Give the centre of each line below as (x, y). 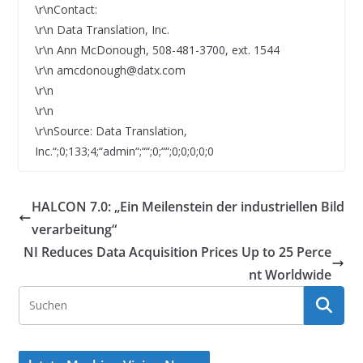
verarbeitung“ (74, 229)
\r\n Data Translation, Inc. (102, 29)
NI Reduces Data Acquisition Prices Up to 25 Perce (178, 252)
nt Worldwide (290, 274)
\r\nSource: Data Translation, (111, 130)
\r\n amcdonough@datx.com (110, 70)
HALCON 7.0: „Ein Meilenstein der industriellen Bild (188, 206)
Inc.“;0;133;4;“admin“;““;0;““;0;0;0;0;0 (124, 151)
